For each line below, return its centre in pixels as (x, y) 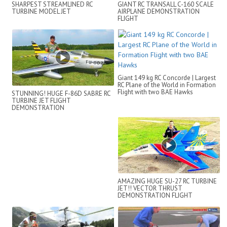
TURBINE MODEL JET (41, 11)
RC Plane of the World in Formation (167, 85)
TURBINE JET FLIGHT (41, 101)
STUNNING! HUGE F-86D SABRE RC (61, 94)
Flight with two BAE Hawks (155, 92)
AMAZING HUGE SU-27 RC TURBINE (167, 181)
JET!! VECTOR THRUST (150, 188)
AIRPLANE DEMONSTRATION (159, 11)
